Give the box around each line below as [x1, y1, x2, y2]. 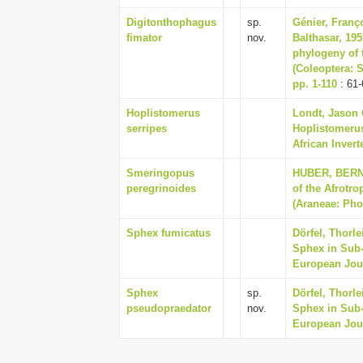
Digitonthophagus [126, 16, 216, 28]
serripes [126, 122, 167, 135]
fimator [126, 32, 162, 44]
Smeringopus [126, 167, 194, 179]
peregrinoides [126, 182, 196, 194]
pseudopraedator [126, 302, 211, 314]
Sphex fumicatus [126, 227, 211, 239]
